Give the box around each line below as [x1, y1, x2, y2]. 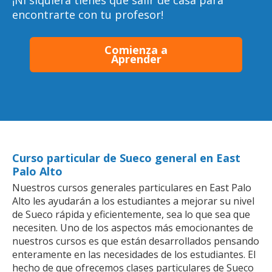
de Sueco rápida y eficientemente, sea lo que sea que [12, 207, 250, 221]
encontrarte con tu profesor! [12, 7, 163, 22]
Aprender [110, 51, 161, 66]
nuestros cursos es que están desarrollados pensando [12, 234, 259, 248]
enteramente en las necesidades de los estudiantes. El [12, 247, 256, 261]
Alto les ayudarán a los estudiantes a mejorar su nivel [12, 194, 254, 208]
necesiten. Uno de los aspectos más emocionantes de [12, 220, 253, 234]
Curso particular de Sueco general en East [12, 150, 240, 165]
